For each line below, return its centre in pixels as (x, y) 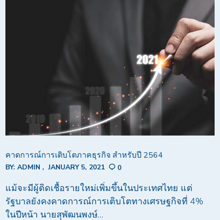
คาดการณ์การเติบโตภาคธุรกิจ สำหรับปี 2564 (84, 155)
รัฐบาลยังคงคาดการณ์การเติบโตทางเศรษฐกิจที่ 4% (105, 201)
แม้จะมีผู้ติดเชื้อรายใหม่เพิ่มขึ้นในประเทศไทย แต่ (99, 188)
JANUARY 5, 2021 (77, 167)
